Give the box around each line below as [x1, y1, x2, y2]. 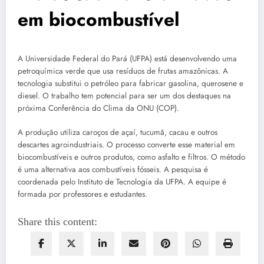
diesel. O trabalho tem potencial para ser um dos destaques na [18, 90, 231, 102]
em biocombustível [18, 6, 180, 34]
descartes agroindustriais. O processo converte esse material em [18, 138, 235, 150]
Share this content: [18, 215, 97, 227]
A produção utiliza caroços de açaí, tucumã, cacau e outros [18, 126, 217, 138]
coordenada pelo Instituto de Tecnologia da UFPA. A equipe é [18, 176, 226, 187]
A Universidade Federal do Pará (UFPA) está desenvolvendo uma [18, 53, 237, 65]
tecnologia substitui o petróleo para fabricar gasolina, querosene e [18, 78, 243, 90]
